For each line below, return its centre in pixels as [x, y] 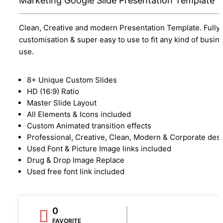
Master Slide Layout [62, 103]
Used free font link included [76, 171]
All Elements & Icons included [79, 114]
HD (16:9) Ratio [53, 91]
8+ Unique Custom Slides [72, 80]
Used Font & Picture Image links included [99, 148]
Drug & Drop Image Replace [76, 160]
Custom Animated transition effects [89, 125]
